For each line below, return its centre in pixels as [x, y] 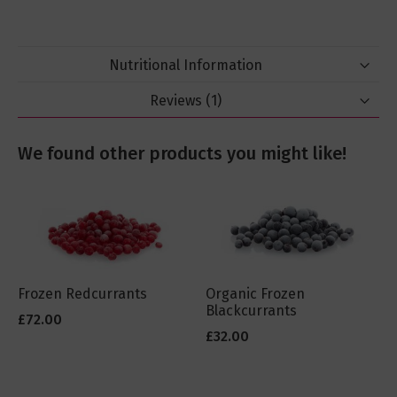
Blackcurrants [252, 311]
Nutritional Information [185, 66]
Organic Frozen [256, 294]
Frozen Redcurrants [82, 294]
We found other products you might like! [182, 154]
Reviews [177, 101]
